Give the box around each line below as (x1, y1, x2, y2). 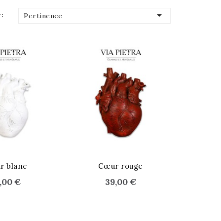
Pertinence (24, 11, 63, 20)
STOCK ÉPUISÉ (74, 156, 122, 164)
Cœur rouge (98, 161, 143, 171)
